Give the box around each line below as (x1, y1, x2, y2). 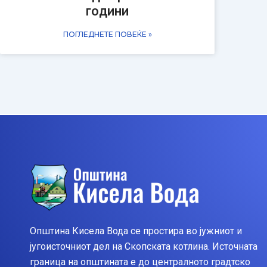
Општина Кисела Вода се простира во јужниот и (30, 225, 242, 237)
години (86, 4, 129, 19)
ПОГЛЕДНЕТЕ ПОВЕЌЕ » (63, 30, 152, 39)
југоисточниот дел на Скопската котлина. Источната (30, 240, 257, 252)
